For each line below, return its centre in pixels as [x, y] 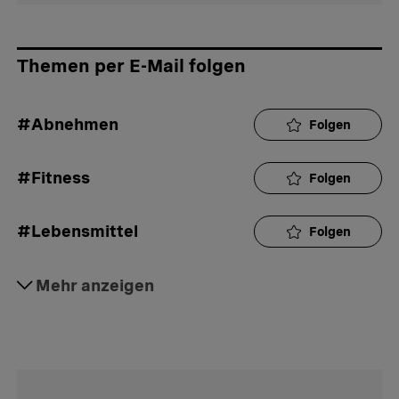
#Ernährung [66, 285]
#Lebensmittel [77, 232]
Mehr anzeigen [95, 286]
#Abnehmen [68, 125]
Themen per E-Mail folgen [131, 66]
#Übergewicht [76, 338]
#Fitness [53, 178]
